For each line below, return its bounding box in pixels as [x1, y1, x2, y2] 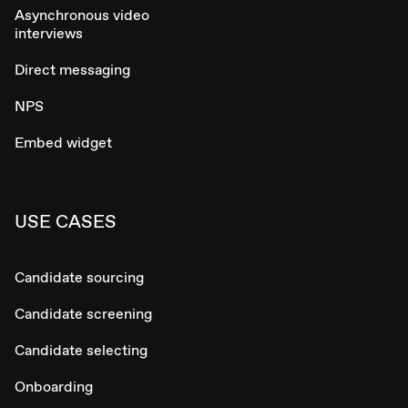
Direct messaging [15, 60, 130, 80]
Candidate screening [15, 304, 152, 324]
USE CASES [15, 209, 117, 234]
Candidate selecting [15, 341, 148, 361]
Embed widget [15, 133, 112, 153]
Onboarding [15, 377, 93, 397]
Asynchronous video [15, 5, 149, 25]
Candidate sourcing [15, 268, 144, 288]
